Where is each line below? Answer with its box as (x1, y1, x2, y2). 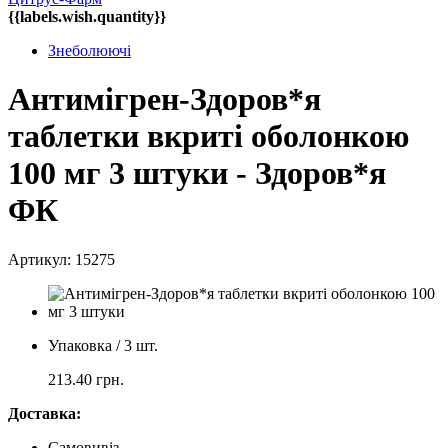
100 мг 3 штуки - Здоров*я (8, 155, 386, 192)
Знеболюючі (48, 42, 131, 59)
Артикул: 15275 (8, 250, 115, 268)
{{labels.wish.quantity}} (8, 8, 166, 25)
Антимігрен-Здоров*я (8, 81, 321, 118)
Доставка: (8, 404, 81, 422)
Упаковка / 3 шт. (48, 336, 158, 354)
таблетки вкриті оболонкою (8, 118, 409, 155)
